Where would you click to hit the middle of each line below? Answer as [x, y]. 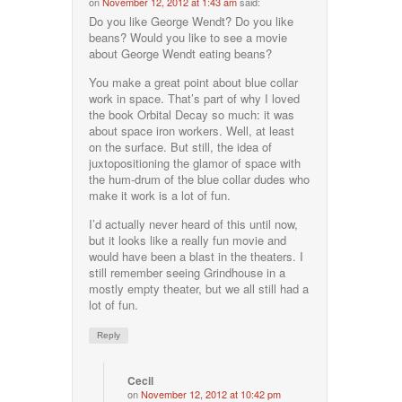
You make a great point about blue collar [194, 83]
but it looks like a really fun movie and [188, 240]
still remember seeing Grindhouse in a [188, 273]
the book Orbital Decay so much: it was [192, 115]
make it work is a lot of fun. [160, 196]
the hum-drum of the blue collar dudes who [200, 179]
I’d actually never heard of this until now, [194, 224]
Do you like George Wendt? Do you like [192, 22]
